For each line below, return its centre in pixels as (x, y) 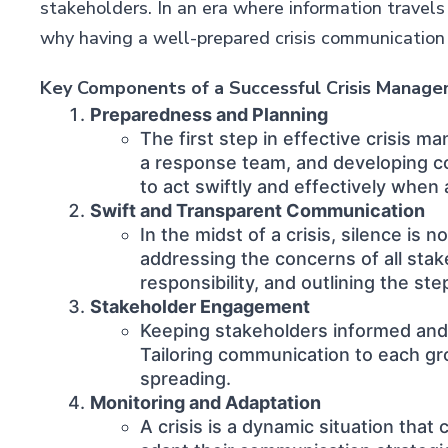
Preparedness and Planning (208, 114)
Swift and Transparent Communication (257, 210)
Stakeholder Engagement (199, 306)
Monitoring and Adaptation (205, 402)
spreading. (185, 378)
